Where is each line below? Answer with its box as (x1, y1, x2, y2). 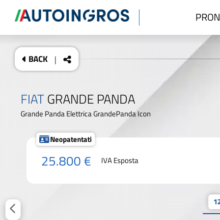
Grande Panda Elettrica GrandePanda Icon (21, 108, 151, 119)
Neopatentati (50, 133, 92, 145)
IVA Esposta (101, 155, 138, 166)
